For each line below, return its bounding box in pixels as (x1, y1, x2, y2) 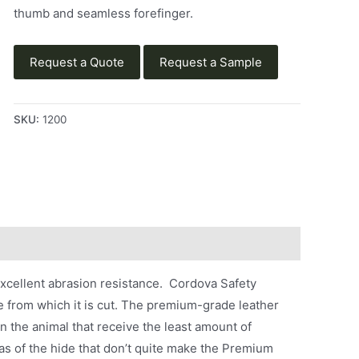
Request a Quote (29, 54, 124, 71)
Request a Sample (159, 54, 262, 71)
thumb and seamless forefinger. (13, 5, 193, 21)
